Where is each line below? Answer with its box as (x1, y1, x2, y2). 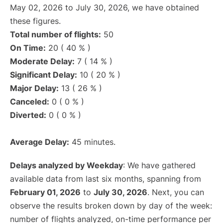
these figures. (10, 16, 61, 26)
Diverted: (10, 110, 46, 120)
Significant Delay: (10, 70, 77, 80)
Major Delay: (10, 83, 59, 93)
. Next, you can (147, 187, 204, 197)
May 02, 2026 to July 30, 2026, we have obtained (10, 2, 199, 12)
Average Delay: (10, 137, 69, 147)
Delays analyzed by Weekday (10, 160, 123, 170)
